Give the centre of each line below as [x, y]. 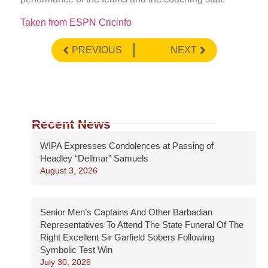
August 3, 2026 [69, 171]
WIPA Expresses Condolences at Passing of [127, 146]
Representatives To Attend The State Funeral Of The [142, 225]
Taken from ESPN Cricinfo [76, 22]
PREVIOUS [97, 50]
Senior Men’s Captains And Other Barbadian [126, 212]
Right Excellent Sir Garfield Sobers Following [127, 237]
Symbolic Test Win [76, 250]
